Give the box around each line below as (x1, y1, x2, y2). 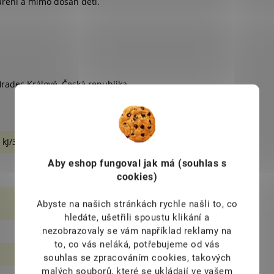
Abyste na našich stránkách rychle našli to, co (36, 198, 238, 209)
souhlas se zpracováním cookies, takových (43, 252, 231, 263)
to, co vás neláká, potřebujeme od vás (54, 239, 220, 250)
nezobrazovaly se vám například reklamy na (42, 225, 232, 236)
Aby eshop (48, 157, 100, 169)
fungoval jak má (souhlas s (100, 157, 226, 169)
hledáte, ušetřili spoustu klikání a (64, 212, 210, 223)
